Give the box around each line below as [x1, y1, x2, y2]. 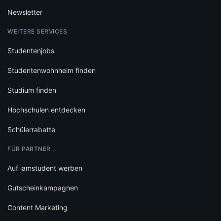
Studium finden [7, 86, 56, 95]
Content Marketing [7, 203, 68, 212]
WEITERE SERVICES [7, 28, 67, 36]
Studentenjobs [7, 46, 54, 55]
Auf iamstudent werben [7, 164, 82, 173]
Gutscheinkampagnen [7, 184, 78, 192]
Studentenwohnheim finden [7, 66, 96, 75]
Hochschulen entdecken [7, 106, 85, 114]
